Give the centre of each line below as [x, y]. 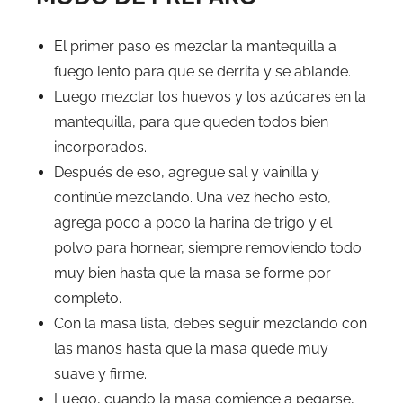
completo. [88, 298]
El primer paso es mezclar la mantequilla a [195, 46]
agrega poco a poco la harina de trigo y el [193, 222]
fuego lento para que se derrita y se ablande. [202, 71]
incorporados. [100, 147]
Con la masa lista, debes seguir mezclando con [210, 323]
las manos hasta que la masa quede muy [191, 348]
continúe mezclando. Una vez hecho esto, [193, 197]
